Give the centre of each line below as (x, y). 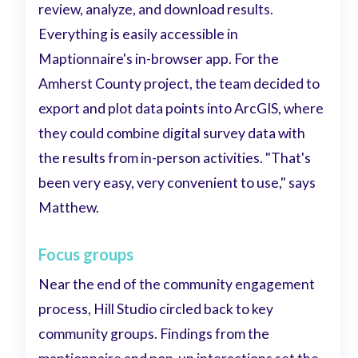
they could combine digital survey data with (172, 133)
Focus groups (86, 254)
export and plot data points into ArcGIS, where (181, 109)
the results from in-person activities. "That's (175, 158)
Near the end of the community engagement (177, 284)
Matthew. (69, 208)
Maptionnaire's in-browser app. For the (159, 59)
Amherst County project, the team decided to (179, 84)
